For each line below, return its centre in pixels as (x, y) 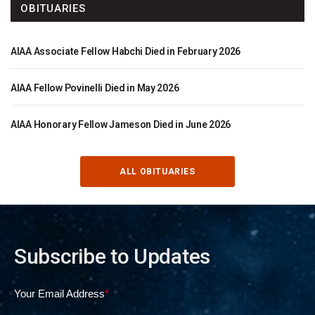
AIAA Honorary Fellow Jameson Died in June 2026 (121, 124)
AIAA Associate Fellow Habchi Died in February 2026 (126, 51)
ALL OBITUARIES (157, 171)
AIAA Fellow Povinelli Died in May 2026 (95, 88)
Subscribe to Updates (112, 256)
